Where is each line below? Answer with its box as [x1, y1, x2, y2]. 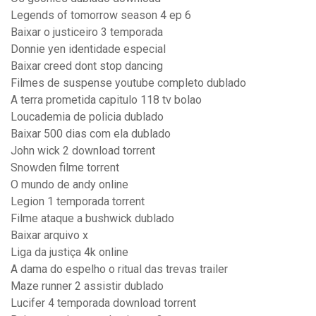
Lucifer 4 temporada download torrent [11, 296, 196, 310]
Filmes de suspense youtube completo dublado [11, 76, 246, 90]
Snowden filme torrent [11, 161, 119, 175]
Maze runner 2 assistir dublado [11, 279, 164, 293]
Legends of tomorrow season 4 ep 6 [11, 8, 191, 23]
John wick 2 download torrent [11, 144, 155, 158]
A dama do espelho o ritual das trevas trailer [11, 262, 228, 276]
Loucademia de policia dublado [11, 110, 164, 124]
